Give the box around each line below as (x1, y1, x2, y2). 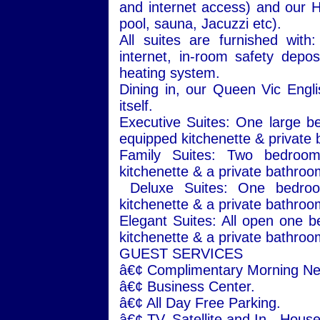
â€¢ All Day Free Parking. (119, 295, 281, 311)
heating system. (119, 65, 220, 81)
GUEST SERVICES (119, 246, 243, 261)
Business (147, 279, 204, 294)
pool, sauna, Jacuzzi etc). (119, 16, 281, 31)
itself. (119, 98, 153, 114)
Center (209, 279, 251, 294)
